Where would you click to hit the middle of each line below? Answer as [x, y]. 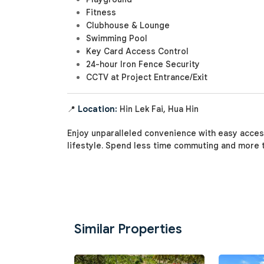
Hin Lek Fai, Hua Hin [158, 109]
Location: [98, 109]
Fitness [101, 13]
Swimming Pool [117, 39]
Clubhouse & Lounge [128, 26]
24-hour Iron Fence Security [143, 65]
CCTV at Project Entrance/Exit [147, 77]
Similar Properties [128, 229]
